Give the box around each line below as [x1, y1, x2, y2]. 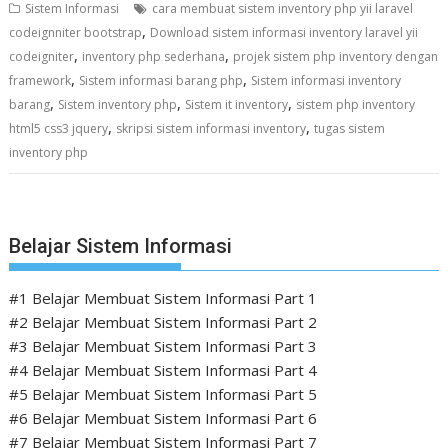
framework [9, 71, 72, 89]
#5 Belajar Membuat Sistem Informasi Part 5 [9, 384, 318, 405]
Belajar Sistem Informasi [9, 234, 233, 259]
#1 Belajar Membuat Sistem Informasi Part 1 [9, 288, 318, 309]
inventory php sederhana [82, 47, 226, 65]
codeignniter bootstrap [9, 23, 143, 41]
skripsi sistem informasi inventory [116, 119, 307, 137]
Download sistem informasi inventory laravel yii [150, 23, 419, 41]
